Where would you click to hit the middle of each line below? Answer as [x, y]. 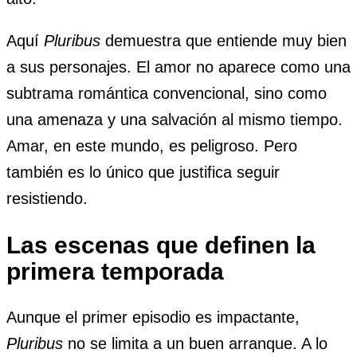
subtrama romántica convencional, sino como [167, 94]
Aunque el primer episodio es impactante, [153, 318]
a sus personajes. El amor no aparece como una [178, 67]
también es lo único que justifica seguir [143, 173]
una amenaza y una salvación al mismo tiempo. [175, 120]
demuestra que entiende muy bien [224, 41]
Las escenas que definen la [161, 245]
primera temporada [115, 272]
